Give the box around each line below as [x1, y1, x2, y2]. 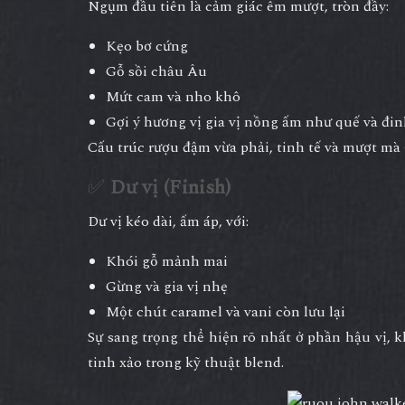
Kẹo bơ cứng [106, 34, 188, 57]
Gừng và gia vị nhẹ [106, 275, 228, 297]
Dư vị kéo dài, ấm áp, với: [88, 210, 249, 232]
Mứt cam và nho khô [106, 85, 240, 108]
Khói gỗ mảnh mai [106, 250, 228, 272]
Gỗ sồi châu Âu [106, 60, 207, 82]
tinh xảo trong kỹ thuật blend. [88, 351, 284, 373]
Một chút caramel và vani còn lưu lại [106, 300, 345, 323]
